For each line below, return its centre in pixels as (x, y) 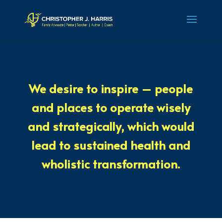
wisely (173, 107)
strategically (86, 126)
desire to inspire (94, 88)
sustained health (120, 145)
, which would (157, 126)
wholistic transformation (110, 164)
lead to (53, 145)
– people (166, 88)
